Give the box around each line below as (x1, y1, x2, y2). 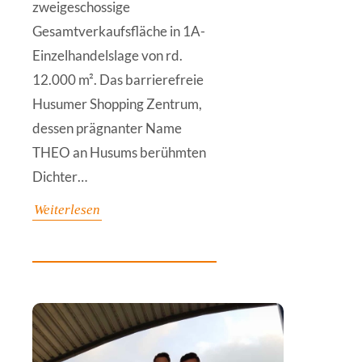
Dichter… (32, 167, 87, 185)
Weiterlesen (34, 201, 100, 217)
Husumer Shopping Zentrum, (32, 95, 202, 112)
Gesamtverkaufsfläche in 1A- (32, 22, 205, 40)
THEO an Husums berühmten (32, 143, 206, 161)
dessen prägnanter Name (32, 119, 182, 137)
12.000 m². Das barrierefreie (32, 70, 204, 88)
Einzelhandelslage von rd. (32, 46, 183, 64)
